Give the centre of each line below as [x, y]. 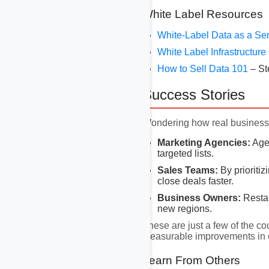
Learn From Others [191, 260]
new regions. [185, 208]
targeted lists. [186, 153]
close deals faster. [195, 181]
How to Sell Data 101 [204, 68]
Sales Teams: [188, 170]
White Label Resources [203, 14]
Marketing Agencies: [204, 142]
